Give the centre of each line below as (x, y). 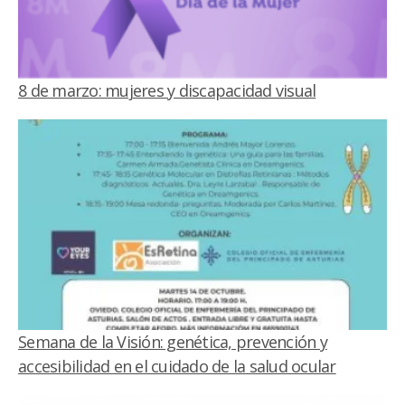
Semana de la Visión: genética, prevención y (173, 342)
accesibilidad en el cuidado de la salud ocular (177, 367)
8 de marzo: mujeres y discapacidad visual (167, 91)
